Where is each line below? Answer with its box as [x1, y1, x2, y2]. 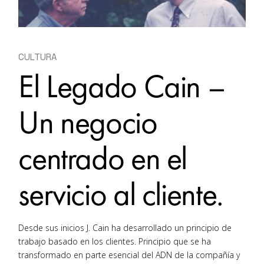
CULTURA [18, 51, 57, 62]
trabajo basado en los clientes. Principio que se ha [18, 236, 212, 247]
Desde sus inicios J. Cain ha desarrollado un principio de [18, 222, 232, 234]
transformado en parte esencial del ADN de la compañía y [18, 249, 240, 261]
